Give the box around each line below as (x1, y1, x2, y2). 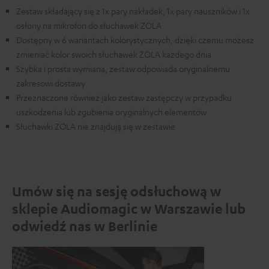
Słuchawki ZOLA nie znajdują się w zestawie (16, 121, 175, 131)
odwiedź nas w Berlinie (12, 217, 157, 234)
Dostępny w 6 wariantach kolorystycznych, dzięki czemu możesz (16, 34, 254, 45)
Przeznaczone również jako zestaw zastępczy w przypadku (16, 92, 232, 103)
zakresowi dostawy (16, 77, 85, 88)
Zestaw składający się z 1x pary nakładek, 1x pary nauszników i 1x (16, 5, 250, 16)
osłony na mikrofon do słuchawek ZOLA (16, 20, 162, 31)
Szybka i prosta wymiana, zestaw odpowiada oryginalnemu (16, 63, 230, 74)
